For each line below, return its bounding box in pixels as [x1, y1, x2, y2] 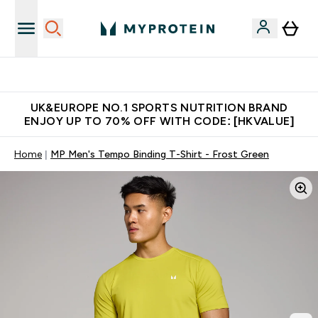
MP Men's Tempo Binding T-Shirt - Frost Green [50, 148, 269, 160]
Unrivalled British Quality [112, 69, 223, 80]
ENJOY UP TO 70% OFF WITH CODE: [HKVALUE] [24, 115, 294, 127]
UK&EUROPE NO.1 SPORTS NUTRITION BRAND [30, 102, 288, 114]
